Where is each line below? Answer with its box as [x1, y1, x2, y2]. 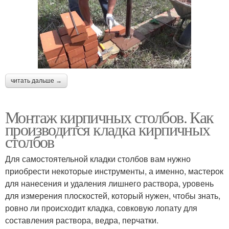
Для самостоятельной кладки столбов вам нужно [5, 153, 191, 165]
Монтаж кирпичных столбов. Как [5, 106, 214, 128]
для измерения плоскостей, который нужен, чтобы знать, [5, 190, 220, 202]
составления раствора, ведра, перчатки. [5, 214, 158, 226]
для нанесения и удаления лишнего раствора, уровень [5, 177, 214, 190]
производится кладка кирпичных [5, 118, 210, 141]
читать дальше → [11, 77, 62, 85]
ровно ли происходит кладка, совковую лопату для [5, 202, 197, 214]
